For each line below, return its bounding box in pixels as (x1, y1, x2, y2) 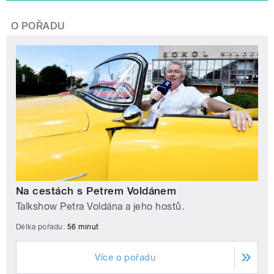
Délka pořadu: (16, 222, 67, 231)
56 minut (67, 222, 99, 231)
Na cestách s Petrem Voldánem (16, 184, 177, 197)
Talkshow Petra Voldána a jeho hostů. (16, 200, 185, 212)
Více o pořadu (95, 251, 156, 263)
